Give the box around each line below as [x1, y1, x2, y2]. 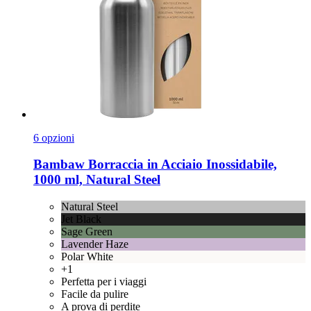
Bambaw [33, 157, 85, 172]
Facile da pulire [61, 288, 128, 301]
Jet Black [61, 213, 101, 226]
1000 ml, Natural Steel [33, 172, 160, 187]
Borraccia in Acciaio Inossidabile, [85, 157, 277, 172]
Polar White [61, 251, 113, 263]
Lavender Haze [61, 238, 128, 251]
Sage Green [61, 226, 112, 238]
